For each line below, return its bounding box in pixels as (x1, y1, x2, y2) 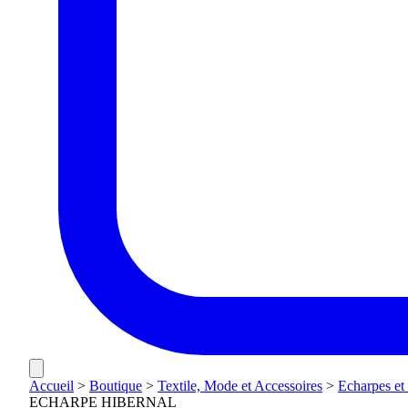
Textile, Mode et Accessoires (158, 378, 322, 394)
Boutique (89, 378, 142, 394)
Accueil (29, 378, 74, 394)
